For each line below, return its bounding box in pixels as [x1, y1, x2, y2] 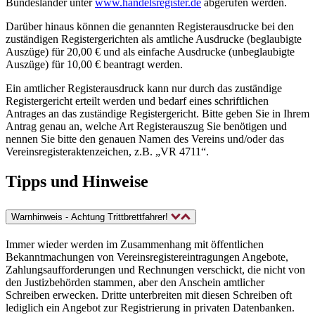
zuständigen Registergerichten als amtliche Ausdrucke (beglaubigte [6, 32, 302, 45]
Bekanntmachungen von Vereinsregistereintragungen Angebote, [6, 250, 288, 263]
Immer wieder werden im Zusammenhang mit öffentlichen [6, 238, 264, 250]
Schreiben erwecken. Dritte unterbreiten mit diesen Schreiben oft [6, 288, 292, 301]
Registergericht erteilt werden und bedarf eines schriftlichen [6, 94, 269, 107]
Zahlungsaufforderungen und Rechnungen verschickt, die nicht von [6, 263, 305, 276]
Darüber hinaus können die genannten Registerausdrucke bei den [6, 20, 294, 32]
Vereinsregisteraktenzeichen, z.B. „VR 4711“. [6, 145, 209, 157]
